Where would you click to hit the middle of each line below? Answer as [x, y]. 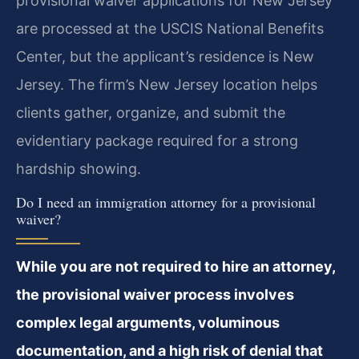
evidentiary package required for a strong [157, 140]
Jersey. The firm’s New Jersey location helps [167, 84]
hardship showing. [79, 168]
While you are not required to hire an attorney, [175, 267]
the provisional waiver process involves [155, 295]
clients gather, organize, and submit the [151, 112]
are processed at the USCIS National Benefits [170, 28]
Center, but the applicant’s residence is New [165, 56]
